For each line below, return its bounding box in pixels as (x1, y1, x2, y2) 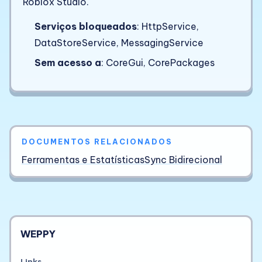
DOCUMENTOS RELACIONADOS (21, 137, 173, 146)
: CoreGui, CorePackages (101, 57, 215, 69)
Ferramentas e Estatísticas (21, 153, 144, 166)
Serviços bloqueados (35, 20, 137, 32)
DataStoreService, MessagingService (35, 36, 204, 49)
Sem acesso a (35, 57, 101, 69)
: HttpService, (137, 20, 199, 32)
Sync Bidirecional (144, 153, 222, 166)
